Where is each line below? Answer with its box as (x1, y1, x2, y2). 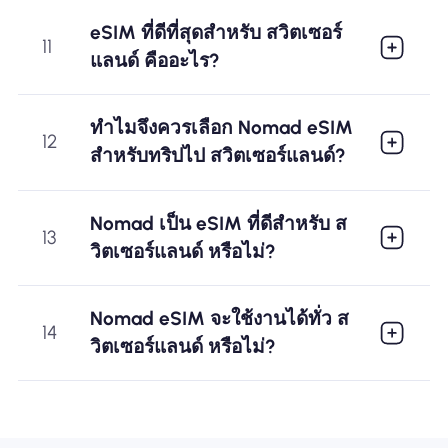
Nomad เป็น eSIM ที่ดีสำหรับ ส (89, 211, 347, 235)
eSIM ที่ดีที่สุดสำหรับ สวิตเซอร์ (89, 21, 342, 45)
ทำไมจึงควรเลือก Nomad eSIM (89, 116, 353, 140)
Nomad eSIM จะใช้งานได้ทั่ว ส (89, 306, 349, 330)
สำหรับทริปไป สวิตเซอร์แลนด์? (89, 144, 346, 168)
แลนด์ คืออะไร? (89, 49, 220, 73)
